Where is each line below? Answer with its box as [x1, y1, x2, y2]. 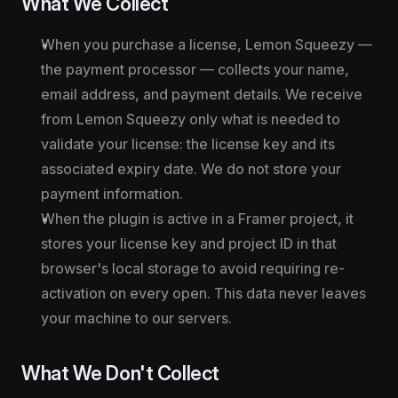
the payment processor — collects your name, [41, 60, 349, 78]
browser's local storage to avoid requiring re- [41, 259, 345, 277]
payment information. [41, 185, 183, 203]
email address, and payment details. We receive [41, 85, 362, 103]
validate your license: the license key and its [41, 135, 335, 153]
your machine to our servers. [41, 309, 232, 327]
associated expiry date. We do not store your [41, 160, 341, 178]
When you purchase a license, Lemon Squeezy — [41, 36, 372, 53]
